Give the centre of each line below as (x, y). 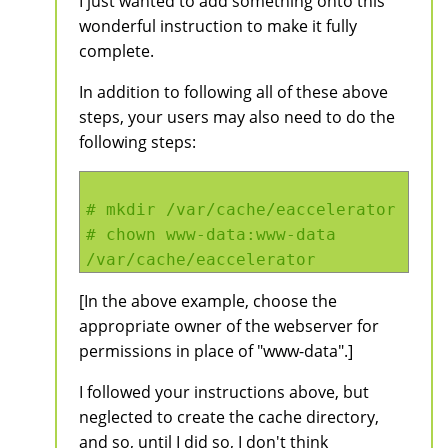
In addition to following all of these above (233, 91)
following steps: (137, 141)
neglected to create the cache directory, (229, 416)
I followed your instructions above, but (224, 391)
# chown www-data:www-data (211, 234)
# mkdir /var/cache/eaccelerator (241, 209)
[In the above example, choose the (208, 300)
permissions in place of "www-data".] (216, 350)
